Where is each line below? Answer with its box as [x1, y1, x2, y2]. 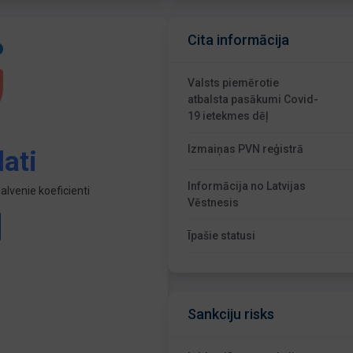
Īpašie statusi [188, 229, 256, 242]
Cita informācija [188, 32, 290, 48]
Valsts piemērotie [188, 76, 280, 89]
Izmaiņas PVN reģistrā [188, 143, 304, 155]
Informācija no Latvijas [188, 180, 307, 192]
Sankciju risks [188, 306, 275, 322]
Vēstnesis [188, 196, 240, 209]
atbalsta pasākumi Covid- [188, 93, 319, 106]
